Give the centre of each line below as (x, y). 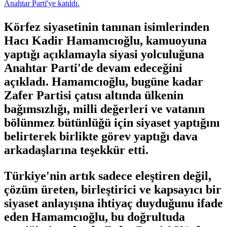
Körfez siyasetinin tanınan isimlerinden (107, 27)
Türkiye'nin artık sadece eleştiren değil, (108, 176)
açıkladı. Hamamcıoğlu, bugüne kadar (104, 81)
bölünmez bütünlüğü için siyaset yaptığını (112, 122)
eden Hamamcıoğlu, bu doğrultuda (94, 217)
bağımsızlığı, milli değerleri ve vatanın (104, 109)
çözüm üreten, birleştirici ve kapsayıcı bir (113, 189)
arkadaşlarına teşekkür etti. (76, 150)
